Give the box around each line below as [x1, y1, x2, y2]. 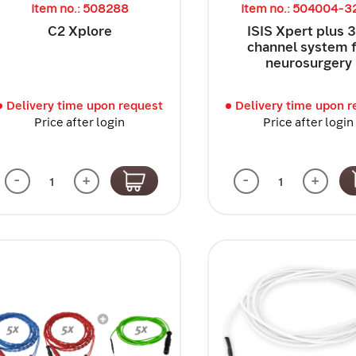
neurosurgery [265, 53, 352, 72]
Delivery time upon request [6, 97, 163, 114]
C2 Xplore [47, 21, 112, 40]
